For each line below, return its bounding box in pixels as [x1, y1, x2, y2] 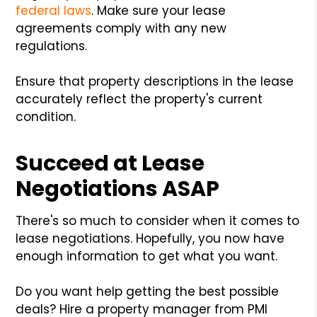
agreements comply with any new [16, 19, 227, 37]
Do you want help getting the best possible [16, 282, 279, 300]
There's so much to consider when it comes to [16, 212, 300, 229]
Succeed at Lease [16, 148, 205, 178]
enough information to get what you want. [16, 247, 278, 265]
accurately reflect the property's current [16, 90, 263, 108]
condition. [16, 108, 76, 125]
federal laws [16, 1, 92, 19]
